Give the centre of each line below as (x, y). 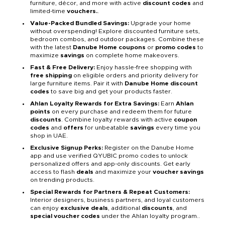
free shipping (51, 76)
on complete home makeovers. (132, 55)
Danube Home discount (161, 84)
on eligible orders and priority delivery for (135, 76)
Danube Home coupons (109, 47)
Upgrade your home (160, 23)
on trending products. (62, 180)
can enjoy (45, 208)
